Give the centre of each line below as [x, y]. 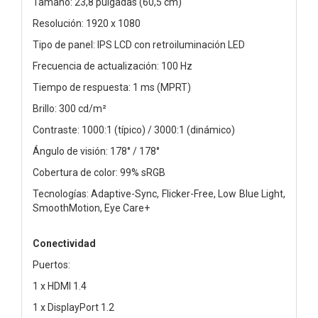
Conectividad [64, 243]
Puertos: [51, 264]
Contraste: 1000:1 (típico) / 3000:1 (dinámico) [134, 130]
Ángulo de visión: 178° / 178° [96, 151]
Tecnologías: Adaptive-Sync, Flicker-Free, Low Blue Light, [159, 193]
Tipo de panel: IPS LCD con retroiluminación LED [139, 44]
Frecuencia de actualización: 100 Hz [113, 66]
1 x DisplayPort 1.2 [73, 307]
